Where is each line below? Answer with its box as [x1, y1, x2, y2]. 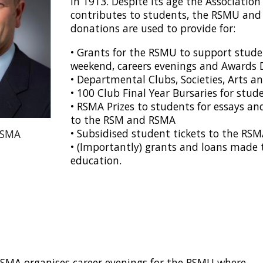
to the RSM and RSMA [70, 113, 176, 127]
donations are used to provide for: [70, 21, 235, 35]
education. [70, 153, 122, 167]
